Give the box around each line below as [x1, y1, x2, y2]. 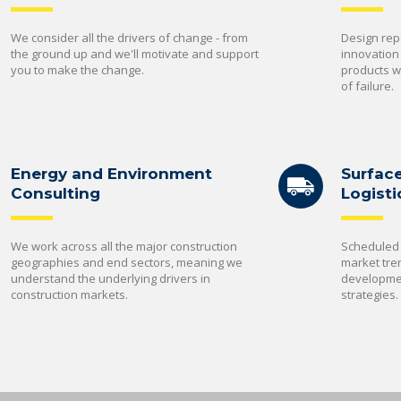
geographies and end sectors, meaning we [10, 254, 243, 270]
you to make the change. [10, 62, 144, 78]
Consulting [10, 184, 100, 202]
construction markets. [10, 286, 128, 303]
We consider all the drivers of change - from [10, 30, 248, 46]
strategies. [341, 286, 399, 303]
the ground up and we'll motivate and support [10, 46, 259, 62]
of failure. [341, 78, 395, 94]
